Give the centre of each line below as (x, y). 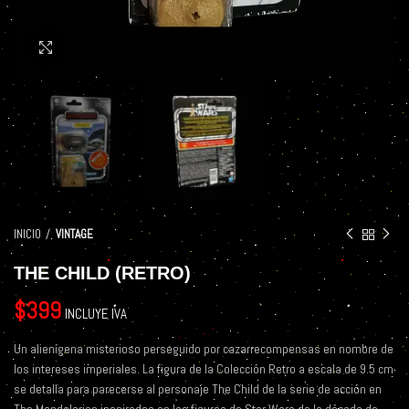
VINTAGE (74, 235)
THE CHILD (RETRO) (102, 273)
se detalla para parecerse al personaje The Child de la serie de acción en (198, 389)
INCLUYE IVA (96, 314)
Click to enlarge (102, 47)
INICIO (27, 235)
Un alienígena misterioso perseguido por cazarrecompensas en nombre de (204, 349)
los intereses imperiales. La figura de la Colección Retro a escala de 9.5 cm (204, 369)
